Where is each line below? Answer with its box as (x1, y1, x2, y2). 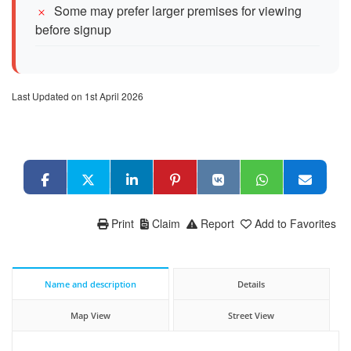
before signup (35, 20, 111, 38)
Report (201, 215, 234, 231)
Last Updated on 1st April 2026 (12, 89, 143, 103)
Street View (228, 309, 275, 321)
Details (237, 277, 266, 290)
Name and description (44, 277, 136, 290)
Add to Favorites (255, 215, 336, 231)
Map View (70, 309, 110, 321)
